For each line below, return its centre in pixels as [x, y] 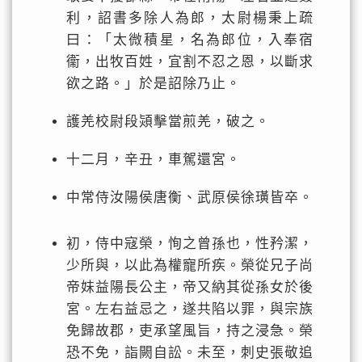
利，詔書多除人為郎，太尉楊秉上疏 [190, 18]
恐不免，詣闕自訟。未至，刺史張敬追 [190, 353]
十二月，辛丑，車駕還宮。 [154, 160]
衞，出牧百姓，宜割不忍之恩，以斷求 [190, 62]
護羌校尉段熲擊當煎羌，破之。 [168, 122]
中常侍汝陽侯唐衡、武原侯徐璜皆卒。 [190, 198]
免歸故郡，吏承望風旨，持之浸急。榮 [190, 331]
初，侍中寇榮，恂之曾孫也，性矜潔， [190, 244]
